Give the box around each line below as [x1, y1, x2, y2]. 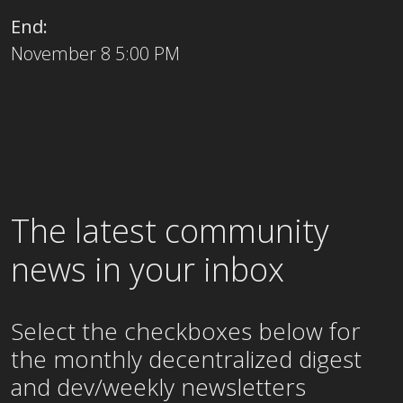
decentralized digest [148, 342, 362, 375]
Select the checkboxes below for [11, 314, 361, 347]
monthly [47, 342, 148, 375]
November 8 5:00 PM [11, 40, 180, 66]
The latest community [11, 208, 329, 253]
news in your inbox [11, 246, 284, 291]
